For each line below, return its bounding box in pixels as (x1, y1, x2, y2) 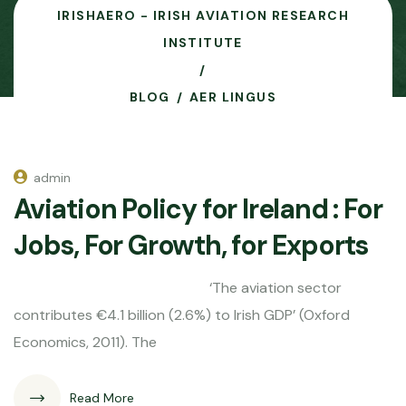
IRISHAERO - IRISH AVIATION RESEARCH (57, 7, 349, 24)
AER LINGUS (189, 89, 276, 105)
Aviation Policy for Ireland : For (14, 191, 382, 227)
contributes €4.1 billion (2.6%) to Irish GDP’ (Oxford (14, 305, 350, 324)
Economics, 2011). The (14, 333, 157, 352)
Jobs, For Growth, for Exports (14, 227, 369, 263)
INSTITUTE (163, 34, 243, 51)
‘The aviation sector (14, 278, 342, 297)
